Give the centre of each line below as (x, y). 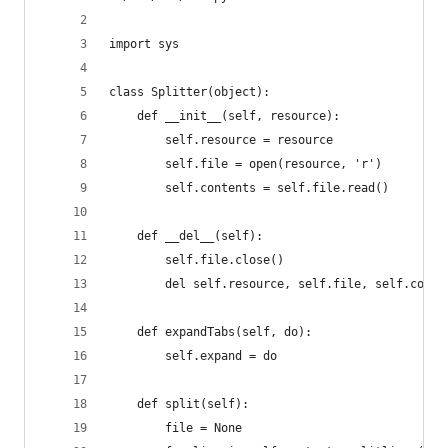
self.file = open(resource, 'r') (245, 164)
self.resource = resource (221, 140)
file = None (175, 428)
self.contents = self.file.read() (249, 188)
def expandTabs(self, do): (210, 332)
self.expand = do (193, 356)
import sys (144, 44)
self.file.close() (196, 260)
